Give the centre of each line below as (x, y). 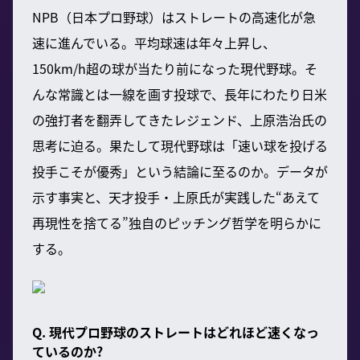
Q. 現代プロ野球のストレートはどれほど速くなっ (176, 331)
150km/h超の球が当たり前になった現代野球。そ (175, 68)
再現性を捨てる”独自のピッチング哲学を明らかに (177, 222)
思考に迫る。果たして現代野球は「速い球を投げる (180, 145)
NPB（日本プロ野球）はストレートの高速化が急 (174, 16)
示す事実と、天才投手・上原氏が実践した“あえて (176, 196)
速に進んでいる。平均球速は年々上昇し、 (154, 42)
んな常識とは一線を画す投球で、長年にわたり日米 (180, 94)
